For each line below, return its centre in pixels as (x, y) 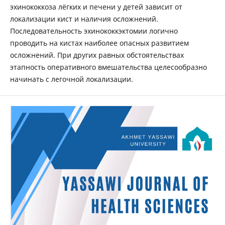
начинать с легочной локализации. (71, 79)
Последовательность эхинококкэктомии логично (94, 31)
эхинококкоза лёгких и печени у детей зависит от (96, 7)
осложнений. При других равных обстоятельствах (97, 55)
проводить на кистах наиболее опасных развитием (99, 43)
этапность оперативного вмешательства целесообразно (108, 67)
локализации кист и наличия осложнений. (84, 19)
